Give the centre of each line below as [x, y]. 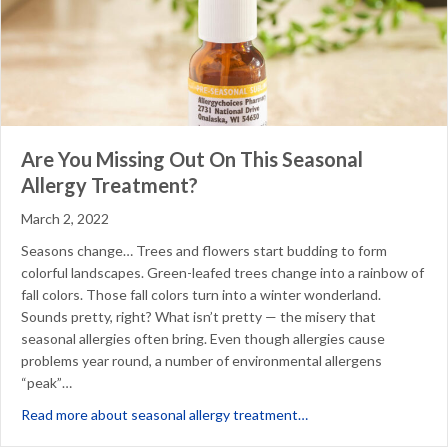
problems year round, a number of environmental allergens [201, 361]
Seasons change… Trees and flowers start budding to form [204, 251]
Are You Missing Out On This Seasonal [192, 159]
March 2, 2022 [65, 219]
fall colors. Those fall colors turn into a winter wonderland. [201, 295]
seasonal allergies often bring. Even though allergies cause [203, 339]
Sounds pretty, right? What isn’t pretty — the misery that [198, 317]
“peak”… [46, 383]
